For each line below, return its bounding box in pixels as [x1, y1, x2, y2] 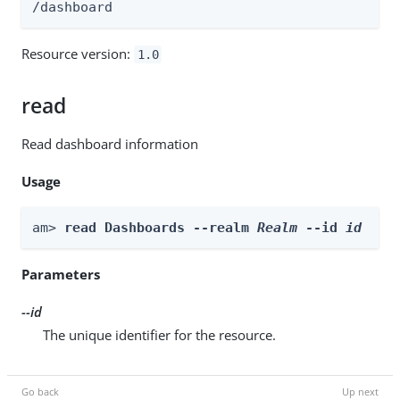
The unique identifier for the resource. [43, 325, 276, 344]
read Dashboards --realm [64, 219, 257, 236]
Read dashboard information [21, 134, 198, 153]
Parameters [21, 264, 100, 283]
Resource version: [21, 44, 134, 62]
